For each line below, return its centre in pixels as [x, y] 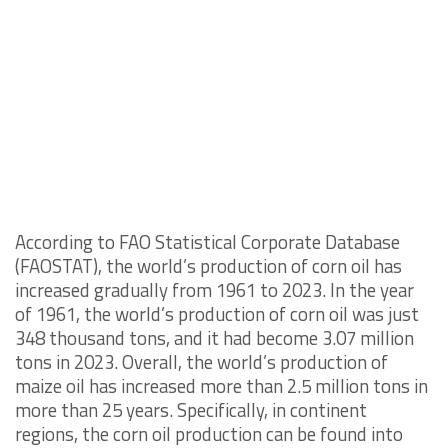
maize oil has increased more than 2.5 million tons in [221, 385]
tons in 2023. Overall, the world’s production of [201, 361]
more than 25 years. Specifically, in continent [191, 409]
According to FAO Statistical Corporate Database [207, 241]
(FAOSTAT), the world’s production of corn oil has [208, 265]
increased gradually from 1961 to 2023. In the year [214, 289]
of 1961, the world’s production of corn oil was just [217, 313]
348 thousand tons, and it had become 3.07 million [214, 337]
